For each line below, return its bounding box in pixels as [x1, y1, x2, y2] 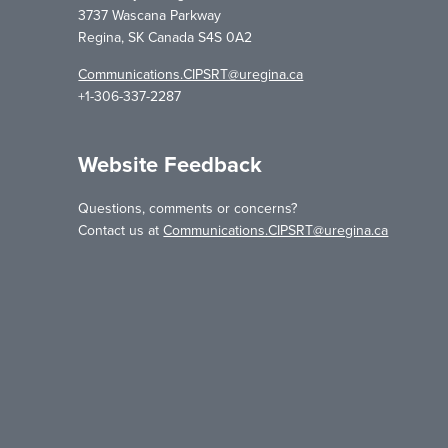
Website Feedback [78, 152, 263, 179]
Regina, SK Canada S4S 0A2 [78, 29, 253, 47]
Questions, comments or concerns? [78, 200, 298, 218]
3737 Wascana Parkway [78, 7, 222, 25]
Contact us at [78, 222, 164, 240]
